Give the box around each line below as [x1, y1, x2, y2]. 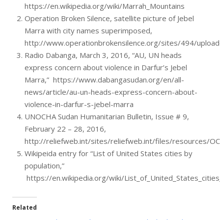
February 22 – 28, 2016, [25, 124, 108, 134]
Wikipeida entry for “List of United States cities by [25, 148, 192, 158]
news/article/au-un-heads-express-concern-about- [25, 87, 197, 97]
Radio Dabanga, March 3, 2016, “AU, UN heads [25, 50, 182, 60]
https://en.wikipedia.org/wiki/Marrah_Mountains [25, 1, 185, 11]
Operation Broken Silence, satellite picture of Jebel [25, 13, 194, 23]
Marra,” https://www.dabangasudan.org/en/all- [25, 75, 184, 84]
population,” [25, 161, 66, 170]
